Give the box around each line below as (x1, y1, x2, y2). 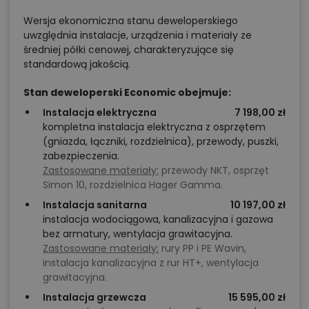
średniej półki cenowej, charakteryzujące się (23, 43, 234, 57)
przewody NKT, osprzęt (159, 163, 269, 178)
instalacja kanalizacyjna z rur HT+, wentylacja (43, 256, 259, 270)
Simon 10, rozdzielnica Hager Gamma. (43, 178, 223, 192)
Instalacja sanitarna (43, 198, 147, 212)
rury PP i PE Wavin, (159, 241, 246, 256)
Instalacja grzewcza (43, 290, 146, 305)
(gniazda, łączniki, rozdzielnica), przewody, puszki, (43, 134, 279, 149)
